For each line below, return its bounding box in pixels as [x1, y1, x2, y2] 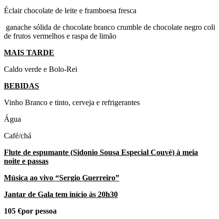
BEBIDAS [4, 81, 39, 90]
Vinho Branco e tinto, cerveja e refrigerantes [4, 98, 140, 107]
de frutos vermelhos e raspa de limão [4, 31, 116, 40]
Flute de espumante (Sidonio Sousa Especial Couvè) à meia [4, 148, 198, 156]
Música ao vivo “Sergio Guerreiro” [4, 173, 119, 182]
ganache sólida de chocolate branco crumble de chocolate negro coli [4, 22, 215, 31]
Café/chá [4, 131, 31, 140]
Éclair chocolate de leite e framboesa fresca [4, 6, 136, 15]
